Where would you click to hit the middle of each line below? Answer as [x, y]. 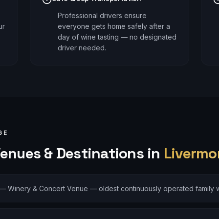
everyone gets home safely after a [114, 26]
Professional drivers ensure [102, 15]
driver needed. [82, 48]
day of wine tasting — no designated [117, 37]
